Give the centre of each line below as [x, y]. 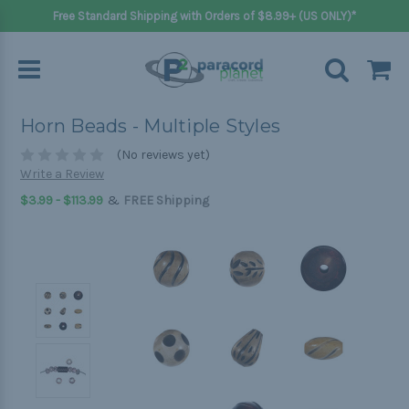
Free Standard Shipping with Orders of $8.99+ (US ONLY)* [204, 16]
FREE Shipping [166, 201]
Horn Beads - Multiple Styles [150, 126]
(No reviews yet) [163, 155]
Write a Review [62, 174]
